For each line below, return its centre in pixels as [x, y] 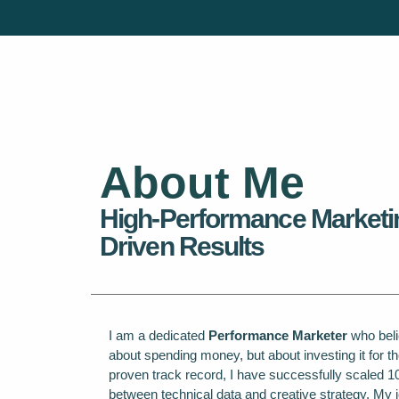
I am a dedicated [159, 335]
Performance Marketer [278, 335]
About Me [202, 183]
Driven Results [182, 247]
